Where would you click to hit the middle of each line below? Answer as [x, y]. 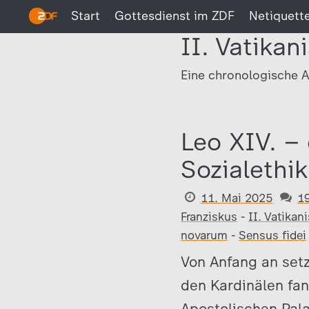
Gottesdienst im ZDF [175, 16]
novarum [204, 235]
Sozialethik [244, 169]
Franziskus [209, 217]
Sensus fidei [272, 235]
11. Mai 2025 [237, 198]
